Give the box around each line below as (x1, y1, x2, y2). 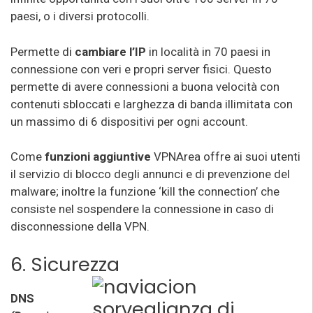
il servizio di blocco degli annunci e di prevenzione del (10, 167, 290, 181)
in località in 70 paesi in (149, 44, 270, 59)
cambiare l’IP (75, 44, 149, 59)
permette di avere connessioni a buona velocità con (10, 79, 279, 94)
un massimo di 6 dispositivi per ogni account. (10, 114, 248, 129)
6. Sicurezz (10, 250, 107, 278)
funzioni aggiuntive (45, 150, 151, 163)
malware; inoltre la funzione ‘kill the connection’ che (10, 184, 279, 198)
